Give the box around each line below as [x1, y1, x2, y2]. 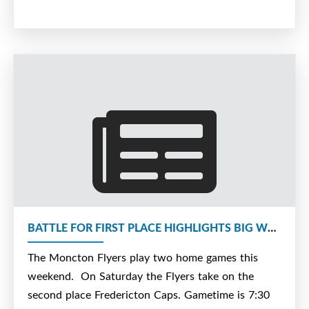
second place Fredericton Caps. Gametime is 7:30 [28, 286, 270, 302]
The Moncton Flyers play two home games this [28, 249, 258, 265]
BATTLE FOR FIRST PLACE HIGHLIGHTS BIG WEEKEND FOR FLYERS [268, 219, 276, 235]
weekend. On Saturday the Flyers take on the [28, 268, 254, 283]
